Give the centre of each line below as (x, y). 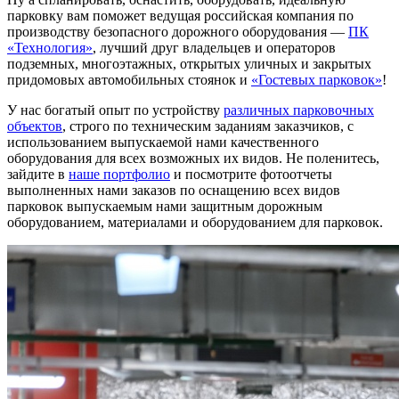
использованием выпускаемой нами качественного (163, 142)
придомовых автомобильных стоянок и (129, 80)
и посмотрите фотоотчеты (251, 175)
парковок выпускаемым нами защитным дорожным (165, 207)
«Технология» (50, 48)
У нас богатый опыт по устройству (115, 110)
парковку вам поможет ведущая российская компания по (180, 16)
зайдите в (38, 175)
